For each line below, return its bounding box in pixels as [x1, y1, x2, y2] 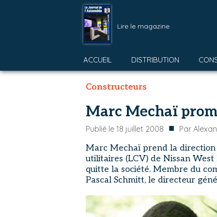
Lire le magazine [117, 21, 170, 31]
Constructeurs [86, 82, 147, 92]
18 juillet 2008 [116, 124, 164, 134]
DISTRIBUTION [131, 55, 179, 64]
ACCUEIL [83, 55, 112, 64]
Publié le [86, 124, 116, 134]
